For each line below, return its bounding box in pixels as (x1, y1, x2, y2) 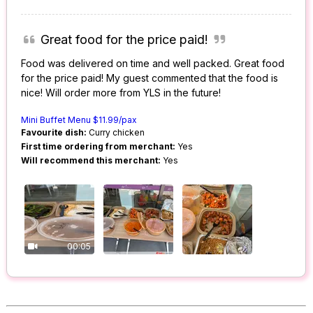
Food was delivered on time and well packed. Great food (21, 57, 285, 70)
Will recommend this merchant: (21, 155, 161, 166)
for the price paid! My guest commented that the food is (21, 72, 279, 85)
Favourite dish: (21, 127, 87, 138)
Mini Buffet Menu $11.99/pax (21, 115, 138, 126)
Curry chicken (87, 127, 145, 138)
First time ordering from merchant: (21, 141, 176, 152)
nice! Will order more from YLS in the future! (21, 87, 221, 99)
